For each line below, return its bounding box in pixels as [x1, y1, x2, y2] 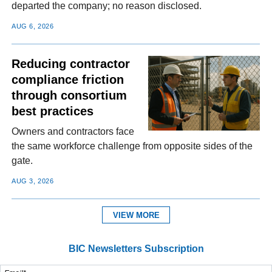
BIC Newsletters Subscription [68, 243, 204, 254]
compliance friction [12, 72, 124, 86]
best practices [12, 104, 94, 118]
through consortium [12, 88, 127, 102]
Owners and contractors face [12, 126, 135, 137]
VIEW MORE [112, 210, 160, 220]
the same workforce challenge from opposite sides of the [12, 141, 253, 152]
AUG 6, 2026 [12, 22, 54, 30]
